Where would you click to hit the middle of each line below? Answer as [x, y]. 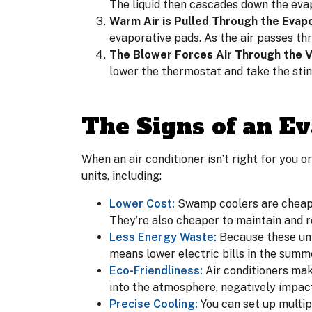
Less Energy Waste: [163, 237]
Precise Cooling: [155, 304]
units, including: [122, 175]
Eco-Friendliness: [156, 270]
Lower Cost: [142, 203]
